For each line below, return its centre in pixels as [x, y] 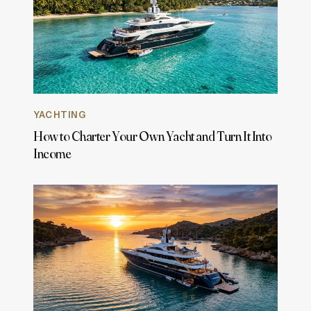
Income [52, 153]
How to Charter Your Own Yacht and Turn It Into [153, 136]
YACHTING [60, 115]
